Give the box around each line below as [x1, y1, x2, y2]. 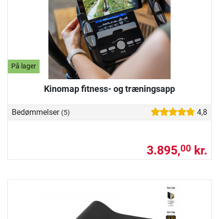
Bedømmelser [12, 107, 61, 117]
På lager [11, 62, 37, 71]
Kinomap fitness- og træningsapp [44, 83, 175, 94]
